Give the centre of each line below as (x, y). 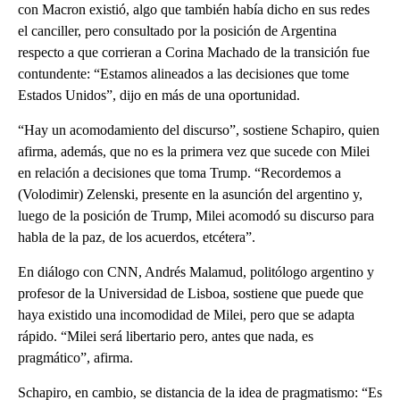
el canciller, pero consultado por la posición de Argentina (177, 31)
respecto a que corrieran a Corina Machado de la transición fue (194, 53)
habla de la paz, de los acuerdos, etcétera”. (137, 237)
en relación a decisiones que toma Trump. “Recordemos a (179, 173)
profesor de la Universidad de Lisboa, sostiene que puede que (191, 294)
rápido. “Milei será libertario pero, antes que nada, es (166, 337)
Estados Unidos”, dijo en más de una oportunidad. (159, 96)
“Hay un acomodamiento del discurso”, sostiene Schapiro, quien (199, 130)
